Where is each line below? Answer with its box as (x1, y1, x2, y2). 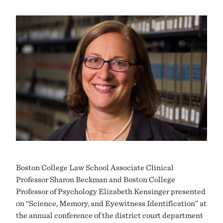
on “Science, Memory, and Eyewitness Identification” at (16, 198, 207, 208)
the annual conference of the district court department (16, 210, 203, 220)
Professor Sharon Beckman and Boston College (16, 174, 175, 184)
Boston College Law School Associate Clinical (16, 162, 174, 172)
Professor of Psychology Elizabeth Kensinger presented (16, 186, 206, 196)
